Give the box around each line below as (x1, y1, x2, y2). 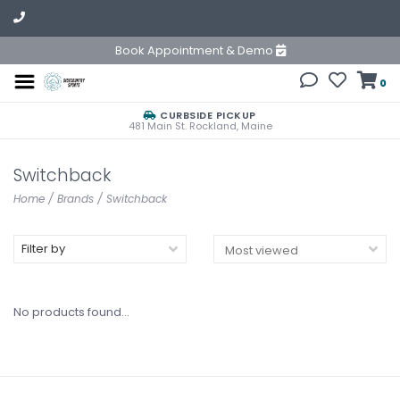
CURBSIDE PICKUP (156, 108, 256, 122)
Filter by (21, 240, 65, 257)
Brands (57, 191, 94, 206)
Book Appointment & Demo (114, 42, 276, 59)
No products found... (13, 304, 129, 321)
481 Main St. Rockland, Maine (128, 119, 272, 133)
